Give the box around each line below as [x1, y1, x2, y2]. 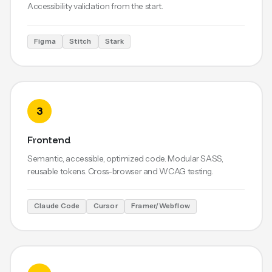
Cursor [93, 202, 118, 211]
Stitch [69, 37, 92, 46]
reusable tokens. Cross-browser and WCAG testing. [27, 166, 214, 176]
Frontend [27, 133, 70, 146]
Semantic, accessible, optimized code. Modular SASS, [27, 153, 223, 163]
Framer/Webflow [131, 202, 191, 211]
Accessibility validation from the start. [27, 1, 163, 12]
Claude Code [33, 202, 80, 211]
